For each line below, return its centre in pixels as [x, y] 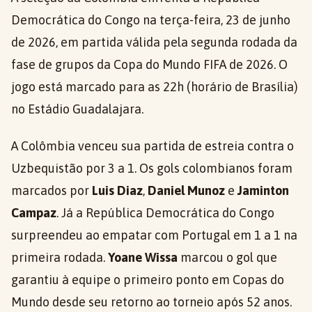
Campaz [34, 213]
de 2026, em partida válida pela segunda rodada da [154, 42]
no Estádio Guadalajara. [77, 109]
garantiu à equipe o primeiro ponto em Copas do [148, 280]
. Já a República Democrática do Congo [165, 213]
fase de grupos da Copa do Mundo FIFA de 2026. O [149, 64]
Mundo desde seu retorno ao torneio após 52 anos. [151, 302]
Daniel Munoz [186, 190]
